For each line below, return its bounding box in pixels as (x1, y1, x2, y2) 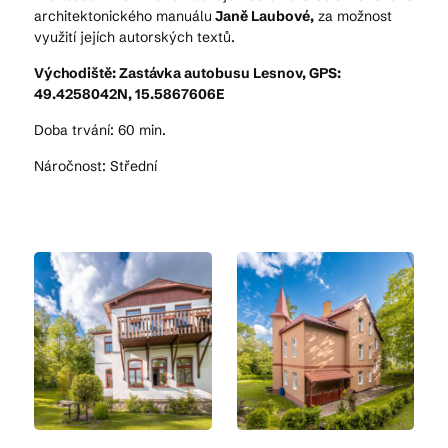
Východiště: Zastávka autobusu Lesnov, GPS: (34, 64, 341, 82)
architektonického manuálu (34, 7, 212, 25)
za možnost (314, 7, 392, 25)
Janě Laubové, (212, 7, 314, 25)
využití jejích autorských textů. (34, 28, 235, 46)
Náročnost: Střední (34, 157, 157, 175)
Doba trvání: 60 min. (34, 121, 166, 139)
